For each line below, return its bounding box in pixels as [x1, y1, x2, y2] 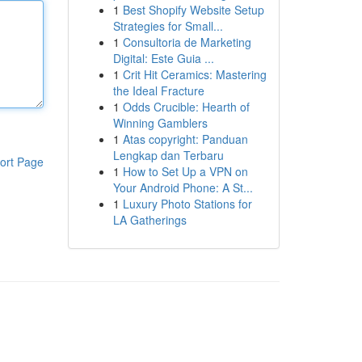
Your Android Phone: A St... [112, 179, 253, 196]
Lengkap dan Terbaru [112, 147, 224, 163]
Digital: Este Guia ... [112, 50, 214, 66]
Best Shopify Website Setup [122, 2, 264, 18]
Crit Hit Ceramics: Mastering [122, 66, 267, 82]
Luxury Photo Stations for [122, 196, 252, 212]
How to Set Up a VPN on [122, 163, 248, 179]
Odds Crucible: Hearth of [122, 99, 250, 115]
